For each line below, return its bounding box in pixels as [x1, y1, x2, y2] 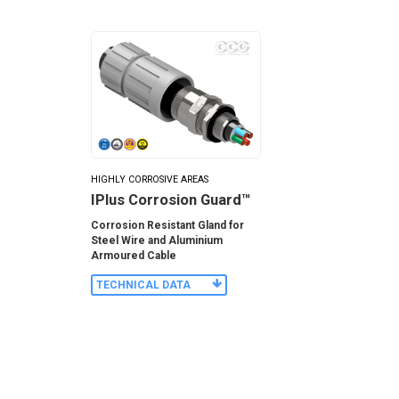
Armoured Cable [91, 248, 176, 262]
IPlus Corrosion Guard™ [91, 191, 250, 209]
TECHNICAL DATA [96, 279, 191, 292]
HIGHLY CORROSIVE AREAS [91, 173, 208, 185]
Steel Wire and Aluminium [91, 233, 223, 247]
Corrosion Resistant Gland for [91, 218, 244, 232]
